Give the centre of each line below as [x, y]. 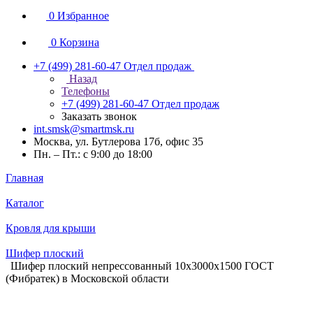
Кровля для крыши [51, 228]
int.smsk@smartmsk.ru [84, 129]
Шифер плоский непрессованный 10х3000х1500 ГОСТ [142, 266]
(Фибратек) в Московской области [87, 278]
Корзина [79, 42]
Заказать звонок [99, 116]
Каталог [25, 203]
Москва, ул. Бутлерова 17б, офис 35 [118, 141]
